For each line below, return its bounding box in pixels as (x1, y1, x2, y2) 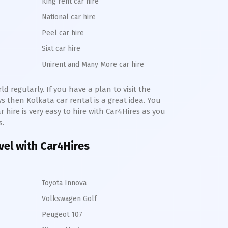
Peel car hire (42, 28, 84, 37)
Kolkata (26, 96, 54, 105)
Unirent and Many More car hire (42, 60, 144, 69)
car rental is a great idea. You (54, 96, 161, 105)
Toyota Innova (42, 179, 87, 187)
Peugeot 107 (42, 210, 82, 219)
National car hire (42, 13, 96, 21)
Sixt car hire (42, 44, 80, 53)
